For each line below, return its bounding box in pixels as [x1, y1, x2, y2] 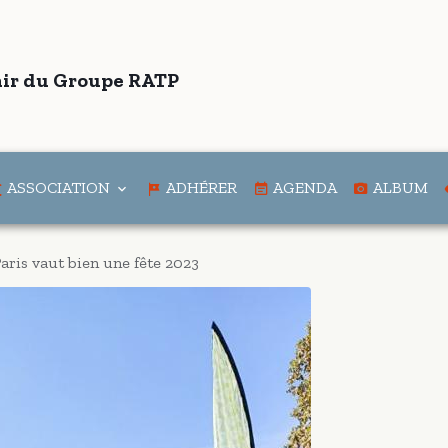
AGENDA [269, 178, 337, 197]
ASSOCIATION [3, 178, 114, 197]
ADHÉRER [162, 178, 237, 197]
